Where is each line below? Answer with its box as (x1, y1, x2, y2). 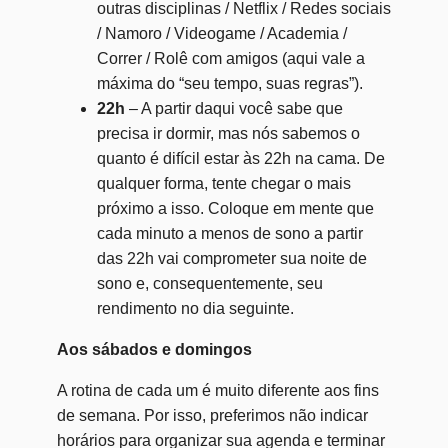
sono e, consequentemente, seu (96, 274, 323, 292)
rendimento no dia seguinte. (96, 299, 294, 317)
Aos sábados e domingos (56, 340, 252, 358)
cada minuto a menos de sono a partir (96, 224, 363, 242)
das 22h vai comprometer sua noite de (96, 249, 367, 267)
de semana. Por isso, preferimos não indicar (56, 406, 368, 424)
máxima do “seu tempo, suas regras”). (96, 74, 363, 92)
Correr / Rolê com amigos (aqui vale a (96, 49, 365, 67)
